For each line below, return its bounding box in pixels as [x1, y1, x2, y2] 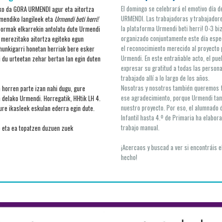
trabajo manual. [121, 122, 160, 133]
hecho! [121, 152, 137, 163]
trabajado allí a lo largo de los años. [121, 73, 210, 83]
